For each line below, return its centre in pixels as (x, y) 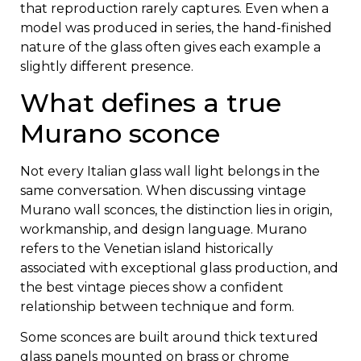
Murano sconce (120, 133)
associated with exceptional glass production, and (179, 268)
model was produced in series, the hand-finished (176, 27)
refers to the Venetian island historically (147, 249)
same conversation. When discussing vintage (163, 191)
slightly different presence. (107, 66)
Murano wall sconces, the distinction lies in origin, (176, 210)
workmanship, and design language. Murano (164, 229)
